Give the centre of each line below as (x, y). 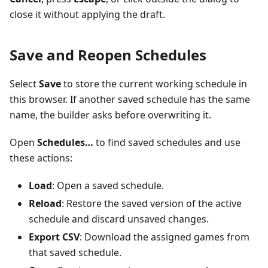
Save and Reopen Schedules (108, 55)
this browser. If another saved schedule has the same (130, 100)
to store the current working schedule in (154, 84)
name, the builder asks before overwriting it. (110, 115)
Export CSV (54, 237)
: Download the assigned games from (165, 237)
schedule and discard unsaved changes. (119, 219)
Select (24, 84)
